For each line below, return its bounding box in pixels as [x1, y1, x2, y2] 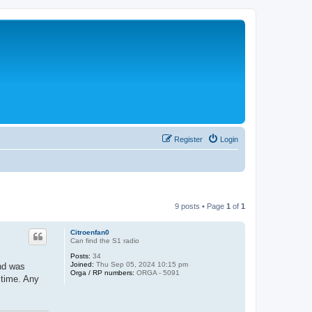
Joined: [70, 260, 94, 268]
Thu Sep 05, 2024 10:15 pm [93, 260, 188, 268]
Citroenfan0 [70, 228, 109, 236]
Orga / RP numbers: [70, 269, 134, 276]
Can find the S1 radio [70, 237, 139, 244]
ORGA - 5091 [134, 269, 180, 276]
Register [174, 135, 203, 143]
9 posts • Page [175, 202, 226, 210]
